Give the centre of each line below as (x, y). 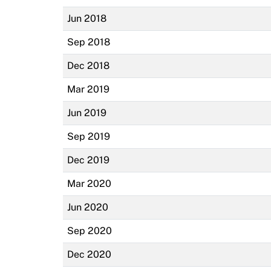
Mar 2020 (89, 183)
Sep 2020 (89, 230)
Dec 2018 (88, 65)
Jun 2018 (87, 18)
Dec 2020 (89, 254)
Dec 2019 (88, 160)
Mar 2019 (88, 89)
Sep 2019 (88, 136)
